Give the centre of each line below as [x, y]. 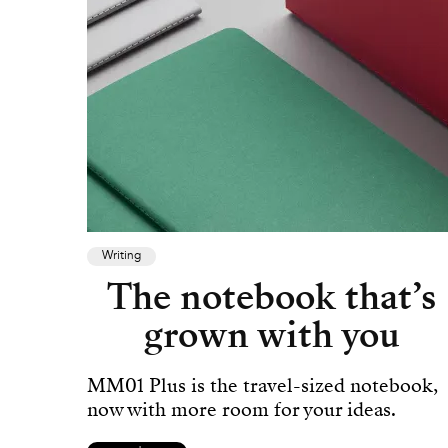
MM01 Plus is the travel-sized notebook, [262, 386]
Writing [121, 256]
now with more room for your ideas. [241, 410]
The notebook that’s [272, 297]
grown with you [271, 335]
